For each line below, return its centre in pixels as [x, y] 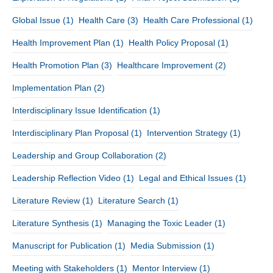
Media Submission [166, 245]
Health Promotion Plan [55, 65]
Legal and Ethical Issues [186, 178]
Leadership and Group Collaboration [83, 155]
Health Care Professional [191, 20]
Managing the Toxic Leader [160, 223]
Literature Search [132, 200]
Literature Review [46, 200]
